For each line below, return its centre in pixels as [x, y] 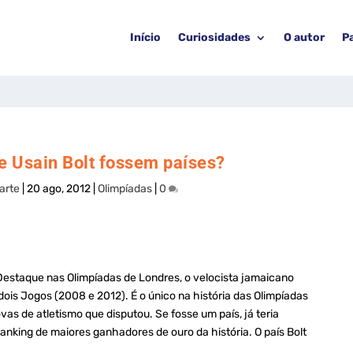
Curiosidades [214, 37]
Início [145, 37]
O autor [304, 37]
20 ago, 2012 [59, 189]
